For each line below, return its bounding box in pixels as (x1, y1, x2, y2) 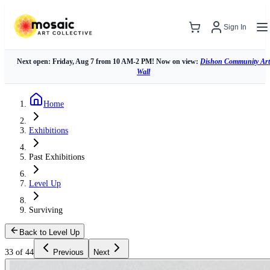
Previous (53, 248, 84, 257)
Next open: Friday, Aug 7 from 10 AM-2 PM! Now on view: (17, 57, 200, 66)
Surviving (29, 206, 63, 215)
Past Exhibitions (29, 152, 84, 162)
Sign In (224, 23, 246, 31)
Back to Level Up (19, 228, 80, 237)
